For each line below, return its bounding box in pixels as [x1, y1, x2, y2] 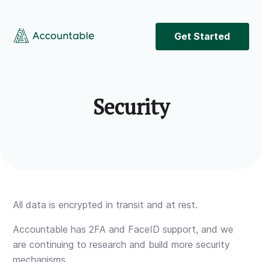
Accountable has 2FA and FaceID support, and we [13, 223, 234, 235]
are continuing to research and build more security [13, 238, 230, 250]
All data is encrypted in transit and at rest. [13, 198, 198, 211]
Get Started [174, 30, 230, 42]
